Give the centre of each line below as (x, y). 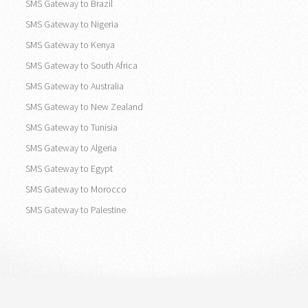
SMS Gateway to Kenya (70, 44)
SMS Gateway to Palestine (76, 209)
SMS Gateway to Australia (75, 86)
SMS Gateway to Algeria (71, 147)
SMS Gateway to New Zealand (84, 106)
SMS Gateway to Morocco (76, 189)
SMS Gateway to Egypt (69, 168)
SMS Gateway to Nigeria (72, 24)
